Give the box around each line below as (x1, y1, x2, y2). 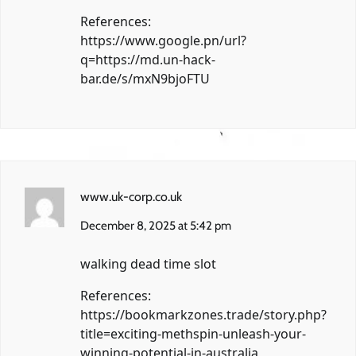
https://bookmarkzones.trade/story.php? (80, 306, 327, 324)
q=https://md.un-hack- (80, 51, 215, 69)
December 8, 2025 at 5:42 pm (80, 219, 231, 234)
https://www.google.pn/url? (80, 32, 246, 50)
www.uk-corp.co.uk (80, 189, 182, 205)
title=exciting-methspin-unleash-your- (80, 325, 306, 343)
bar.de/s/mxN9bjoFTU (80, 70, 210, 88)
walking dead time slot (80, 255, 216, 273)
